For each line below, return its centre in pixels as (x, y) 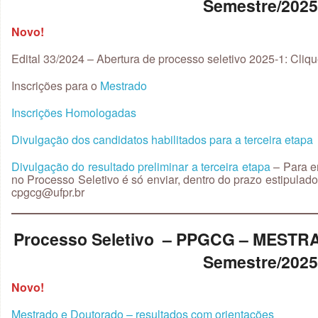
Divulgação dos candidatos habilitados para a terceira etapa (162, 139)
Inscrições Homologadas (74, 112)
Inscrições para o (56, 85)
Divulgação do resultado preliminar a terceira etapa (141, 166)
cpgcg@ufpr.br (48, 192)
